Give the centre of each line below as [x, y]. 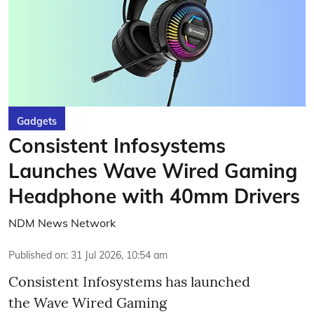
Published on [37, 255]
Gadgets [37, 121]
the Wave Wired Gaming [88, 302]
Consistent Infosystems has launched [129, 281]
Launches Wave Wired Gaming [153, 171]
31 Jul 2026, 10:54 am [119, 255]
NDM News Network [62, 223]
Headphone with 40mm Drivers [154, 196]
